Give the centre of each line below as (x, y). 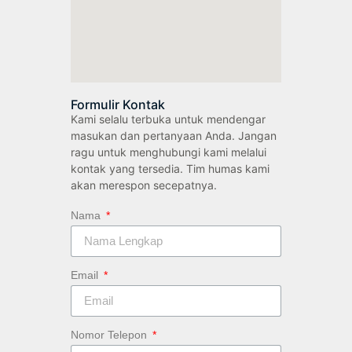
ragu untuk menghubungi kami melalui (169, 152)
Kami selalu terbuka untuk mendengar (168, 119)
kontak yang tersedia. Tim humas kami (170, 169)
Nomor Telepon (110, 334)
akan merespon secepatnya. (144, 185)
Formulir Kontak (118, 105)
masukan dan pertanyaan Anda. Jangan (174, 136)
